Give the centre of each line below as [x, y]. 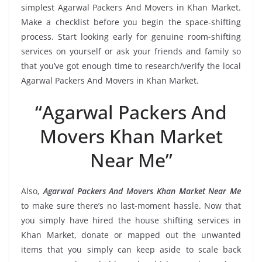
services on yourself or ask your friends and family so [131, 51]
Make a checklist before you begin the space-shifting [131, 22]
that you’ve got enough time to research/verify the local [131, 65]
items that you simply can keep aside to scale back [131, 249]
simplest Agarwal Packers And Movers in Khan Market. [131, 7]
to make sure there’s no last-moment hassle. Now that [131, 205]
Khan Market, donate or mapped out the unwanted [131, 235]
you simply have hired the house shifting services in [131, 220]
